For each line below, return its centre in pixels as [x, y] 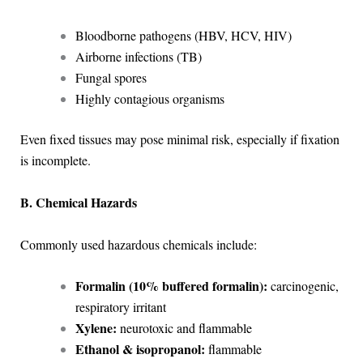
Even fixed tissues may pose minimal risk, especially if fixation [179, 139]
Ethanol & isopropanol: [140, 349]
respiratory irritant [120, 307]
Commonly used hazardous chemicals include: [138, 244]
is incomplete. [55, 160]
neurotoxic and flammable [184, 328]
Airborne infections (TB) [138, 57]
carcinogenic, [303, 286]
